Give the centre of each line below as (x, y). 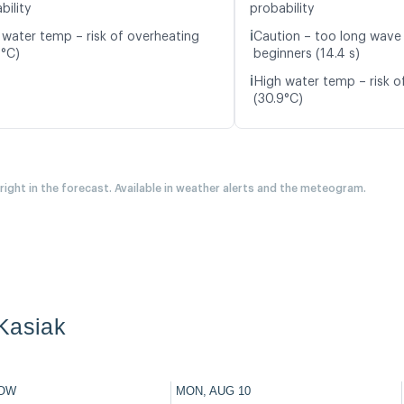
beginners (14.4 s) (307, 55)
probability (282, 9)
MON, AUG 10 (213, 391)
